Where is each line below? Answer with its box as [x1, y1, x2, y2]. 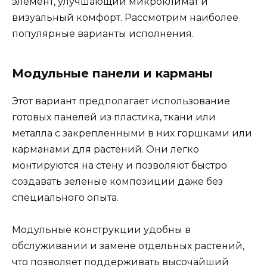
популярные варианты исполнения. [12, 28, 194, 40]
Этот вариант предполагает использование [12, 95, 230, 107]
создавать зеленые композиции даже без [12, 176, 223, 188]
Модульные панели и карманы [12, 66, 213, 81]
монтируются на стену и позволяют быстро [12, 160, 227, 172]
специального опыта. [12, 192, 119, 204]
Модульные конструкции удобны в [12, 224, 191, 236]
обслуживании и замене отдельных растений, [12, 240, 244, 252]
